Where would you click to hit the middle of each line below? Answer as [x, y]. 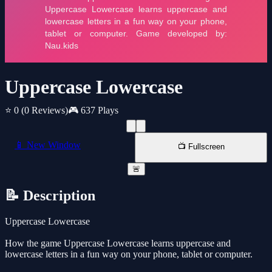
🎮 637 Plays [93, 110]
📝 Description [50, 196]
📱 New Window [48, 145]
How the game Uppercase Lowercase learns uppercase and [118, 243]
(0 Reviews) [45, 110]
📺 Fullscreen [201, 147]
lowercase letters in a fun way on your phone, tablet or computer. [129, 254]
